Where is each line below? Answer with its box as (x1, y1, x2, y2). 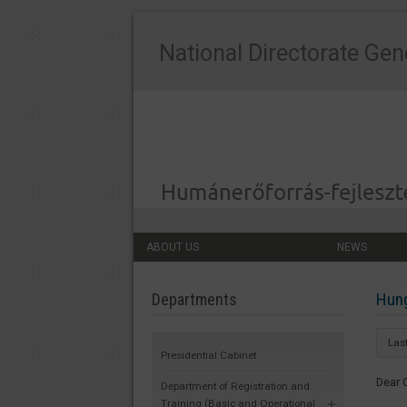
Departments (152, 290, 237, 310)
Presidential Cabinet (161, 348, 256, 362)
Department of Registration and (161, 379, 310, 392)
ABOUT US (146, 241, 199, 254)
